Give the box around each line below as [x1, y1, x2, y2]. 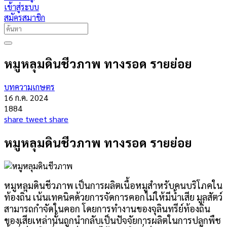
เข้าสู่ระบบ [4, 2, 39, 12]
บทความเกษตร [4, 81, 55, 92]
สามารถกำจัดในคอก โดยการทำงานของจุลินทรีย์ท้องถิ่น [4, 202, 210, 214]
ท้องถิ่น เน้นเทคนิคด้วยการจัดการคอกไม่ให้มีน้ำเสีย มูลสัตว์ [4, 191, 222, 203]
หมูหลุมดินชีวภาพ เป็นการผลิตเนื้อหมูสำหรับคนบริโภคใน [4, 179, 222, 191]
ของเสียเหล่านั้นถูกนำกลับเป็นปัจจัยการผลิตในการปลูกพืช [4, 214, 221, 226]
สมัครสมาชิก [4, 12, 45, 23]
